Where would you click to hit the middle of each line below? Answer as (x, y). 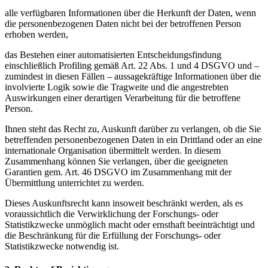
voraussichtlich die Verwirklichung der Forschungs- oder (112, 214)
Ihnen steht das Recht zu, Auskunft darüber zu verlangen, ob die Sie (133, 129)
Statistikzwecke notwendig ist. (62, 246)
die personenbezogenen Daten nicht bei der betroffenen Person (123, 23)
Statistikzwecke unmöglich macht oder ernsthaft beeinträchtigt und (130, 224)
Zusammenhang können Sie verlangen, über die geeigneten (116, 161)
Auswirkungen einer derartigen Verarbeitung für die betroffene (123, 98)
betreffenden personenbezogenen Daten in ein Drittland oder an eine (133, 139)
